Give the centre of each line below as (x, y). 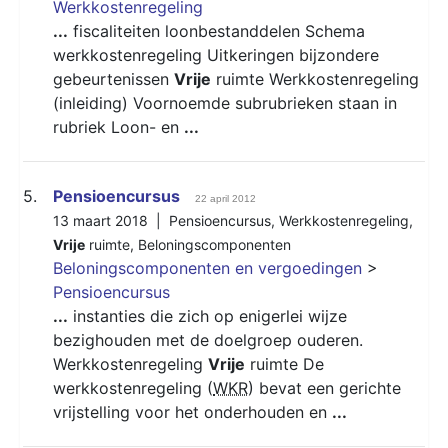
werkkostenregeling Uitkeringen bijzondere (216, 54)
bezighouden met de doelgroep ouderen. (208, 339)
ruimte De (284, 363)
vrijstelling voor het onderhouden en (192, 411)
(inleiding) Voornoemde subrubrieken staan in (225, 102)
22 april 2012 (225, 198)
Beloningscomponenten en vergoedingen (207, 267)
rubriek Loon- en (118, 126)
